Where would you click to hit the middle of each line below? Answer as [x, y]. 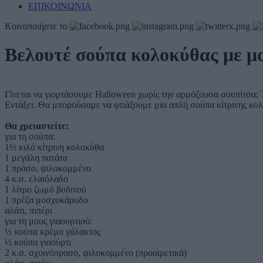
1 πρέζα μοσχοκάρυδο [46, 200]
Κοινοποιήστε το [36, 26]
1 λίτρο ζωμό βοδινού [45, 189]
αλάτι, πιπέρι [28, 210]
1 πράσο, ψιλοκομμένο [48, 168]
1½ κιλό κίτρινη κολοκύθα [54, 147]
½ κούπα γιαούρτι [38, 242]
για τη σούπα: [30, 136]
